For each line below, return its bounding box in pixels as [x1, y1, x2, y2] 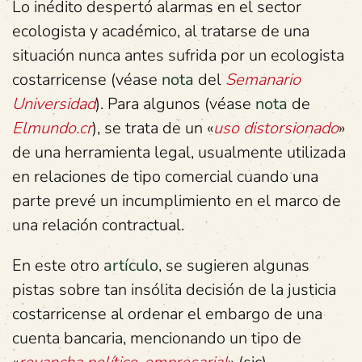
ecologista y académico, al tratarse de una [12, 20, 309, 42]
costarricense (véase [12, 69, 162, 90]
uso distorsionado [213, 117, 339, 139]
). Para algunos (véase [95, 93, 255, 115]
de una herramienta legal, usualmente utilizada [12, 141, 346, 163]
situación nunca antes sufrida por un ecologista [12, 44, 344, 66]
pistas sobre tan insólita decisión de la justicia [12, 279, 336, 301]
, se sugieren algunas [158, 255, 309, 276]
